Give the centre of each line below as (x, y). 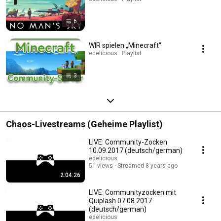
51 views (101, 166)
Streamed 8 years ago (147, 166)
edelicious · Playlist (115, 54)
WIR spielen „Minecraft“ (125, 46)
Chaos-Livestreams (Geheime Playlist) (84, 124)
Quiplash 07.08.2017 (120, 201)
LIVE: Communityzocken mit (132, 193)
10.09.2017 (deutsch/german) (136, 151)
